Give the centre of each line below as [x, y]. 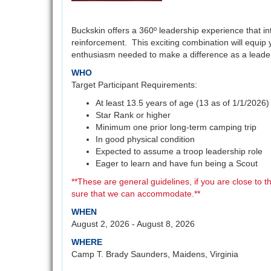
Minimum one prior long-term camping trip [176, 127]
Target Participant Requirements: [134, 85]
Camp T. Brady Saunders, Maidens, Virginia [155, 254]
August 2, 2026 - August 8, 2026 [133, 224]
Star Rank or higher [133, 115]
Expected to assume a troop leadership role [179, 151]
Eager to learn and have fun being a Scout [177, 163]
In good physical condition [145, 139]
